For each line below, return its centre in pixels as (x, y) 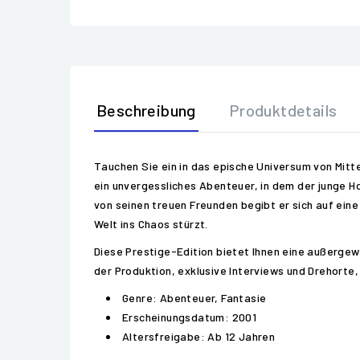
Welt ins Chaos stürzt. (151, 224)
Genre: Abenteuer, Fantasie (194, 298)
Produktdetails (283, 110)
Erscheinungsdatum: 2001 (190, 317)
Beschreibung (146, 110)
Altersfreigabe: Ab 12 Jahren (199, 336)
